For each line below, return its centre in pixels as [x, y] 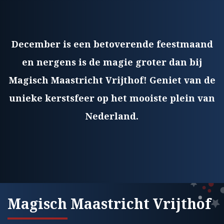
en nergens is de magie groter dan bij [112, 62]
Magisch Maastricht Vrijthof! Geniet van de [112, 80]
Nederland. [112, 116]
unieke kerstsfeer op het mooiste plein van [112, 98]
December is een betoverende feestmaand [112, 44]
